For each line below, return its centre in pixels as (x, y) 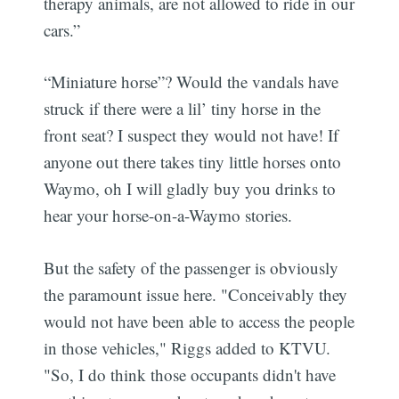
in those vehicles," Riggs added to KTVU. (187, 347)
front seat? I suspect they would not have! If (191, 135)
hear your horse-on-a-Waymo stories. (168, 216)
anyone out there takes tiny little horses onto (193, 162)
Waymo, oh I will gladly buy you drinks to (190, 189)
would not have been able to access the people (199, 321)
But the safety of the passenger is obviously (191, 267)
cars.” (62, 29)
